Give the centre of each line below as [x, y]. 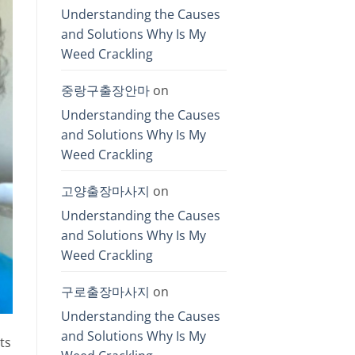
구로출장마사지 [105, 291]
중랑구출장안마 [105, 90]
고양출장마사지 [105, 191]
